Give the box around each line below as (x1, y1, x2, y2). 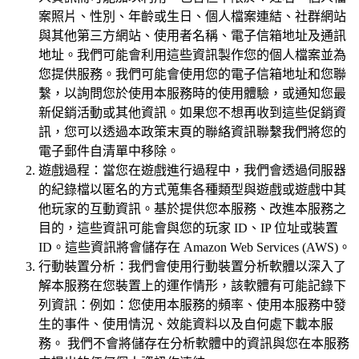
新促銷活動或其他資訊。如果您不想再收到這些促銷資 (38, 106, 346, 120)
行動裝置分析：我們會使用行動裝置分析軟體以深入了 (38, 260, 346, 274)
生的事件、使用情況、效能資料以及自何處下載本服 (38, 317, 333, 332)
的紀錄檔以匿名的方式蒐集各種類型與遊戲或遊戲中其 (38, 183, 346, 197)
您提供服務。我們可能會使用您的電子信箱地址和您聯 (38, 67, 346, 82)
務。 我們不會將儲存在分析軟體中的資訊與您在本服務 (38, 337, 349, 351)
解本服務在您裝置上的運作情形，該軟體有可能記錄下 (38, 279, 346, 293)
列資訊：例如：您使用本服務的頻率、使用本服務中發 (38, 298, 346, 313)
